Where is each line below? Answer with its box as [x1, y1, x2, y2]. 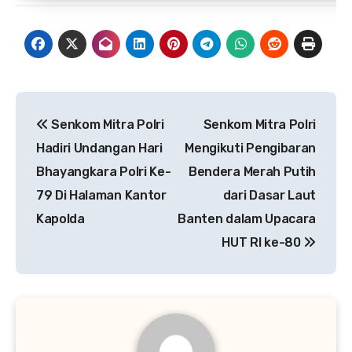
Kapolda [36, 211, 85, 227]
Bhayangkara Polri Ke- [36, 164, 171, 180]
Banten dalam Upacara [178, 211, 316, 227]
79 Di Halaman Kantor [36, 188, 167, 203]
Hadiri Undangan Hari [36, 141, 163, 156]
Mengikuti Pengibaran [185, 141, 316, 156]
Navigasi [15, 94, 120, 120]
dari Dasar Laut [222, 188, 316, 203]
